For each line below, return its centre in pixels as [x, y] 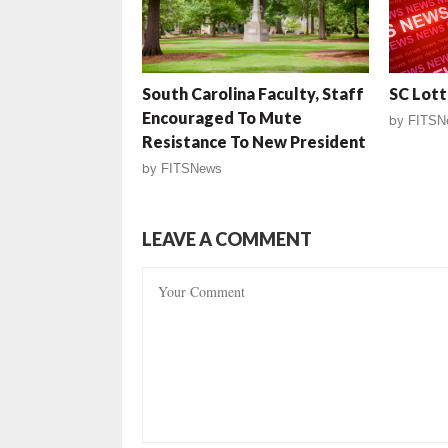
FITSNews [191, 168]
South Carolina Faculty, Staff [253, 93]
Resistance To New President [254, 141]
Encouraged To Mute [222, 117]
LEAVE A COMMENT [227, 238]
